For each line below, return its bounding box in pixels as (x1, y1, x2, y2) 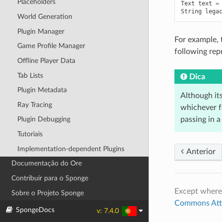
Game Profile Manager (17, 42, 85, 50)
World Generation (17, 13, 72, 21)
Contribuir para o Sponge (11, 174, 89, 182)
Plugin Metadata (17, 86, 67, 94)
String (180, 7, 202, 15)
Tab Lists (17, 71, 43, 79)
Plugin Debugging (17, 115, 70, 123)
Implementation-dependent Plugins (17, 145, 124, 153)
